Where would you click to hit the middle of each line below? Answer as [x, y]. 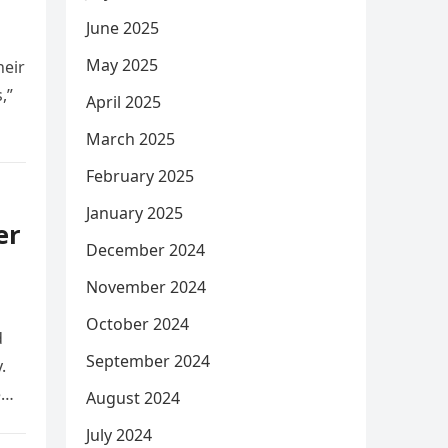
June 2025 [122, 28]
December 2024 [145, 250]
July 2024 [119, 435]
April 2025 [123, 102]
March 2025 [130, 139]
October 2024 [137, 324]
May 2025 [122, 65]
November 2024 [146, 287]
